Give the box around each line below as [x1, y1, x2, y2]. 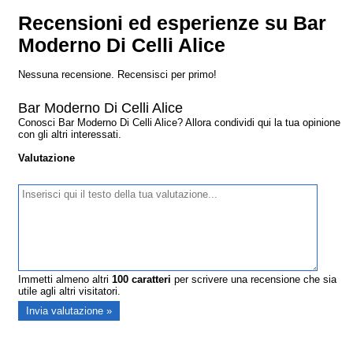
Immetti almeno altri [18, 273, 113, 286]
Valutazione [18, 152, 76, 165]
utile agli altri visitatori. [18, 285, 121, 298]
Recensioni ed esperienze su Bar [18, 13, 327, 35]
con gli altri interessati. [18, 128, 122, 141]
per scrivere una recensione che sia [171, 273, 337, 286]
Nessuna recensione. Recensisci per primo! [18, 69, 217, 81]
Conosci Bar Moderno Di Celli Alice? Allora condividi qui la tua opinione [18, 117, 341, 129]
